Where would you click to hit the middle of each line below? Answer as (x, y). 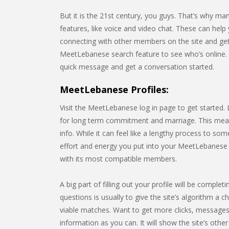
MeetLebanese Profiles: (114, 89)
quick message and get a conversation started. (137, 67)
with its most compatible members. (118, 159)
